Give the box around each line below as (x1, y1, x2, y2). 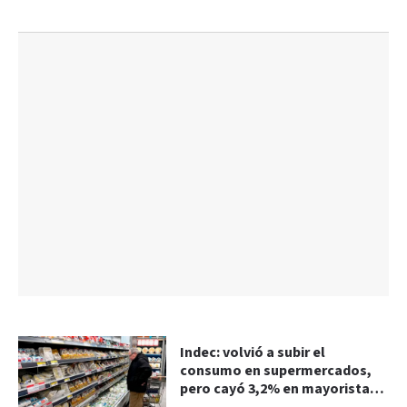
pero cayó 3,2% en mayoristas (180, 380, 378, 400)
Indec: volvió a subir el (180, 343, 326, 363)
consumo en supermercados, (180, 362, 372, 382)
